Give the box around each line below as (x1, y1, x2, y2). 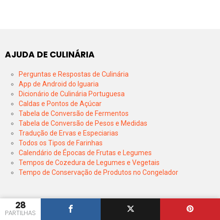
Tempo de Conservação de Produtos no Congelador (19, 168, 178, 177)
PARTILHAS (5, 208, 36, 218)
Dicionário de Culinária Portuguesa (19, 90, 125, 98)
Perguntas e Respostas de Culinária (19, 70, 129, 79)
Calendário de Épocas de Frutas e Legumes (19, 149, 152, 157)
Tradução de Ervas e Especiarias (19, 129, 118, 137)
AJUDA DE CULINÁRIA (5, 49, 95, 61)
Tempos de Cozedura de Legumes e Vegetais (19, 159, 160, 167)
